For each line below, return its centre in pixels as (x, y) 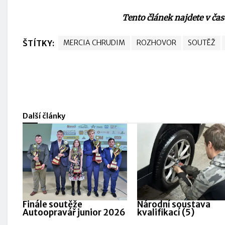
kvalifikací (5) (165, 212)
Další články (44, 116)
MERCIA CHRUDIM (94, 43)
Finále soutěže (52, 204)
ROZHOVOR (156, 43)
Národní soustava (174, 204)
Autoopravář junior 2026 (74, 212)
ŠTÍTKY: (39, 43)
